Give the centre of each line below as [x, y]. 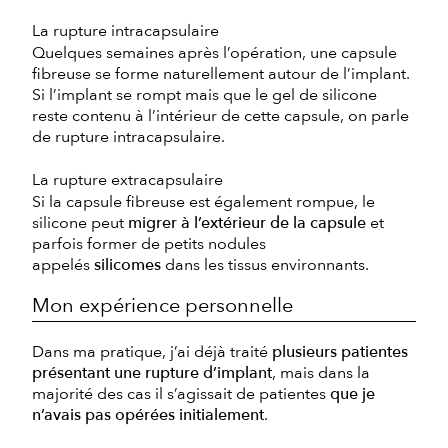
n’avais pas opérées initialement [148, 414]
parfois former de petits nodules [149, 243]
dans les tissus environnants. [265, 264]
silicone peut [80, 222]
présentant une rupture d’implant [152, 372]
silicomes [127, 264]
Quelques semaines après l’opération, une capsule [214, 52]
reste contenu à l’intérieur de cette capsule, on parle [220, 115]
